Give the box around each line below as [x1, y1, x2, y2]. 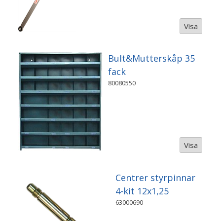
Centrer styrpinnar [115, 171, 196, 184]
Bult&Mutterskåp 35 [108, 52, 195, 65]
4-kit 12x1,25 [115, 184, 169, 197]
